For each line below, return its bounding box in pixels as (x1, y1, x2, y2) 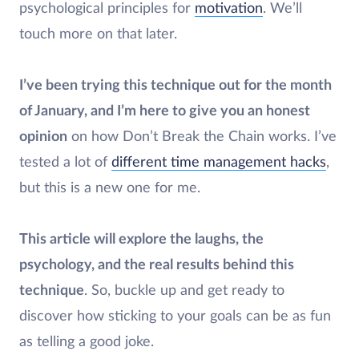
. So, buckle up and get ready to (84, 284, 284, 298)
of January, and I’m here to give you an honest (19, 104, 310, 119)
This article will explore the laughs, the (19, 232, 264, 247)
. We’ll (263, 2, 302, 16)
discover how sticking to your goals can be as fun (19, 309, 331, 324)
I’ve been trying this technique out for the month (19, 79, 332, 93)
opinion (19, 130, 67, 144)
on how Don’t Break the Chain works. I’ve (67, 130, 337, 144)
